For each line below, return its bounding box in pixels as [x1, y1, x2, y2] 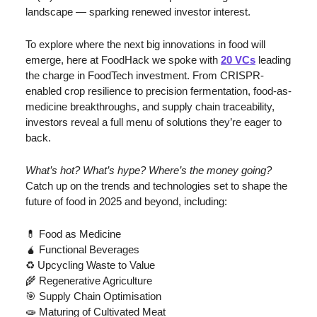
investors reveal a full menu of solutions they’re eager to [25, 116, 282, 128]
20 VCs [221, 54, 255, 66]
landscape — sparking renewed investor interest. [25, 6, 250, 18]
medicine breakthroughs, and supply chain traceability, [25, 100, 275, 113]
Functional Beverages [36, 243, 139, 255]
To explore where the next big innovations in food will [25, 38, 265, 50]
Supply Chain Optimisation [36, 290, 161, 302]
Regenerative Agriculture [36, 275, 152, 287]
